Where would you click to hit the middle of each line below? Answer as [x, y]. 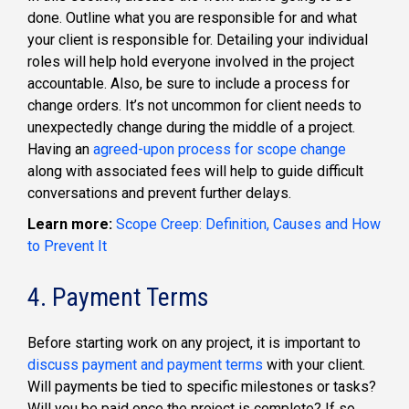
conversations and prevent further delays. [159, 193]
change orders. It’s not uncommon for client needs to [194, 105]
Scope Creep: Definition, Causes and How [248, 224]
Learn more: [72, 224]
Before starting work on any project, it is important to [194, 343]
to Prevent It [67, 246]
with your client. [314, 365]
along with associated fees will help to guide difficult [195, 171]
